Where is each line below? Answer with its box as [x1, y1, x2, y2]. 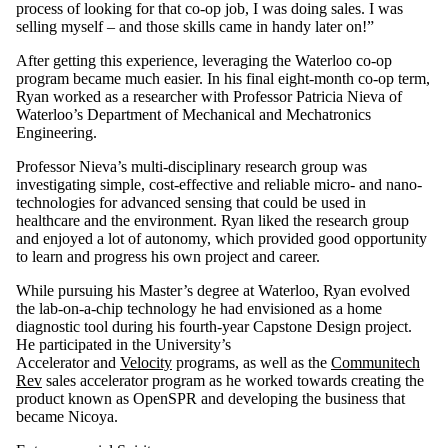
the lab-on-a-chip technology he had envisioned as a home [16, 299, 382, 317]
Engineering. [16, 123, 97, 141]
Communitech [331, 353, 420, 371]
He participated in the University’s [16, 335, 231, 353]
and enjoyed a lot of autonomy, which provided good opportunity [16, 229, 427, 247]
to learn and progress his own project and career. [16, 247, 320, 265]
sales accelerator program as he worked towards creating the [42, 371, 424, 389]
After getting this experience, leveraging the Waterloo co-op [16, 51, 392, 69]
